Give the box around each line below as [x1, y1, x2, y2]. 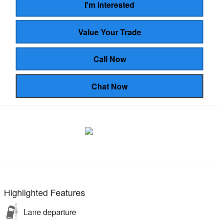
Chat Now [91, 80, 128, 92]
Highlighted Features [4, 185, 85, 198]
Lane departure [23, 206, 76, 218]
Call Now [93, 53, 126, 65]
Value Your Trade [78, 26, 141, 38]
